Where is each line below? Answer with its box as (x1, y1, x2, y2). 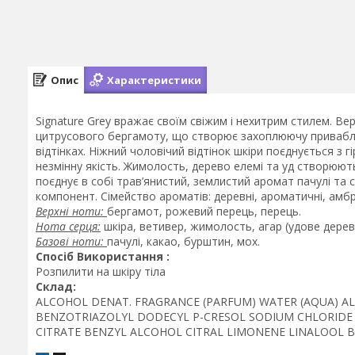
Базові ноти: (36, 234, 107, 249)
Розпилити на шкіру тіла (36, 264, 166, 279)
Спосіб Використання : (36, 249, 173, 264)
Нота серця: (36, 219, 101, 234)
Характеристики (107, 72, 201, 87)
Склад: (36, 279, 76, 294)
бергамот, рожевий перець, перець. (107, 204, 301, 219)
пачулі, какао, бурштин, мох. (107, 234, 260, 249)
